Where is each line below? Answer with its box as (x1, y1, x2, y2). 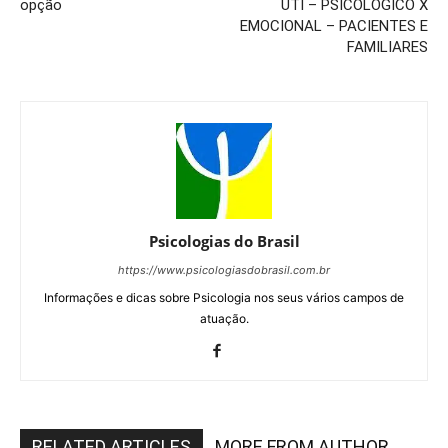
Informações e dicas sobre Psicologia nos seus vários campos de (44, 289, 404, 305)
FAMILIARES (347, 37, 428, 56)
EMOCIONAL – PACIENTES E (240, 16, 428, 35)
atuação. (199, 310, 249, 326)
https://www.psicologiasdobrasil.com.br (118, 262, 330, 277)
